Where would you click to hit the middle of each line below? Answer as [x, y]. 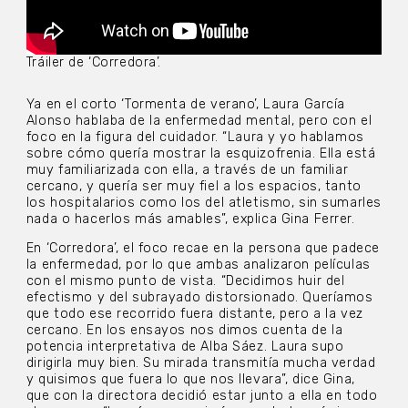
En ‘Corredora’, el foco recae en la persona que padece [203, 249]
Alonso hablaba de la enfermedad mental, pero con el [199, 120]
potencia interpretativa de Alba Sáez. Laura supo [185, 347]
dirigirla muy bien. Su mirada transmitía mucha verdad [201, 363]
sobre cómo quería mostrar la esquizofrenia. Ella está [201, 153]
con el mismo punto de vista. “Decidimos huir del [185, 281]
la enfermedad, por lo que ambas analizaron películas [198, 265]
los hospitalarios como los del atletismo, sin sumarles [204, 202]
